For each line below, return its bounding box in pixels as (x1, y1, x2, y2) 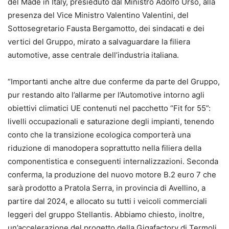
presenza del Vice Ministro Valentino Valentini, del (8, 10, 189, 20)
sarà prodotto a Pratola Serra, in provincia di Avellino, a (8, 182, 205, 193)
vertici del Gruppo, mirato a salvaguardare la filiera (8, 36, 190, 47)
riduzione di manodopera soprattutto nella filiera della (8, 143, 201, 153)
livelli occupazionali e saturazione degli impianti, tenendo (8, 116, 214, 126)
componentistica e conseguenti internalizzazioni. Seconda (8, 156, 218, 166)
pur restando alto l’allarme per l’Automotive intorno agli (8, 89, 204, 100)
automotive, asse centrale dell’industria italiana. (8, 50, 179, 60)
